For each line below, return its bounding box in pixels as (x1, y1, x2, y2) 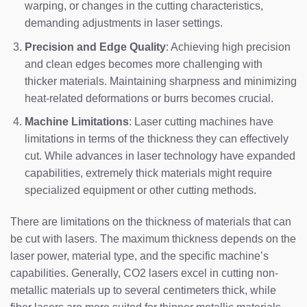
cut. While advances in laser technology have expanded (24, 150, 295, 162)
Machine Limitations (24, 116, 129, 128)
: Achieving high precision (165, 40, 291, 53)
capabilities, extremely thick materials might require (24, 167, 272, 180)
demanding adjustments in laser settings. (24, 17, 223, 29)
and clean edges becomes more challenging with (24, 58, 262, 70)
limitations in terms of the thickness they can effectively (24, 133, 288, 145)
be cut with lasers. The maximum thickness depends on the (10, 233, 296, 245)
